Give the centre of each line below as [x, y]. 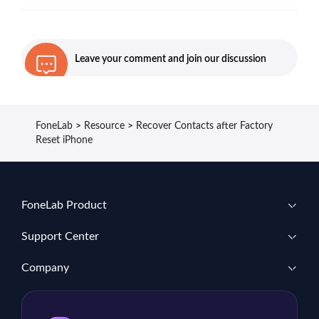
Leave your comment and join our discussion [171, 59]
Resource [104, 126]
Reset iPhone [64, 141]
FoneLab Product [64, 205]
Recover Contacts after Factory [204, 126]
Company [45, 268]
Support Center [60, 237]
